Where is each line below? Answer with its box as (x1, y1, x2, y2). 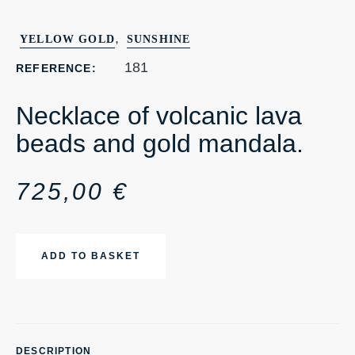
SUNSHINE (126, 33, 191, 45)
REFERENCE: (16, 62, 97, 74)
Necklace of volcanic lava (16, 101, 302, 130)
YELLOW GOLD (20, 33, 115, 45)
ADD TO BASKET (41, 250, 140, 261)
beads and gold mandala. (16, 129, 303, 158)
